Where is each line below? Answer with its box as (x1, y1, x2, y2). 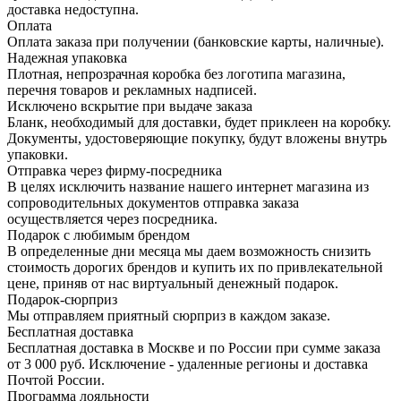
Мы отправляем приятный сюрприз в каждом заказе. (7, 307, 330, 323)
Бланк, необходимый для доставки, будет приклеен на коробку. (7, 114, 391, 130)
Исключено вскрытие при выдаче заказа (7, 98, 252, 114)
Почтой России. (7, 371, 105, 388)
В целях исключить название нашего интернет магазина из (7, 178, 369, 194)
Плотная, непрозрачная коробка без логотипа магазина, (7, 65, 346, 81)
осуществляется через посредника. (7, 210, 218, 226)
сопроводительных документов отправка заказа (7, 194, 299, 210)
